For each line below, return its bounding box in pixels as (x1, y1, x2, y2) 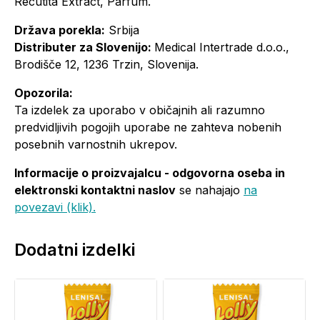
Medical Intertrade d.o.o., (154, 40, 289, 54)
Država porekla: (14, 23, 105, 37)
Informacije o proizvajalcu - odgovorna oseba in (14, 166, 285, 180)
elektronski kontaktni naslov (14, 183, 176, 197)
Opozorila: (14, 86, 73, 100)
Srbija (105, 23, 139, 37)
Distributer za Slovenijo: (14, 40, 154, 54)
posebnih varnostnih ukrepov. (14, 137, 177, 151)
